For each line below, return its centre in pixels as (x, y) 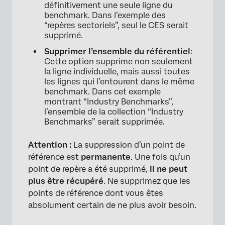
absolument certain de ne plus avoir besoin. (112, 205)
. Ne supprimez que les (147, 181)
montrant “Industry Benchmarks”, (109, 102)
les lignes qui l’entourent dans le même (119, 82)
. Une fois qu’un (160, 157)
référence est (54, 157)
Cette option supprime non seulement (119, 62)
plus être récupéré (66, 181)
